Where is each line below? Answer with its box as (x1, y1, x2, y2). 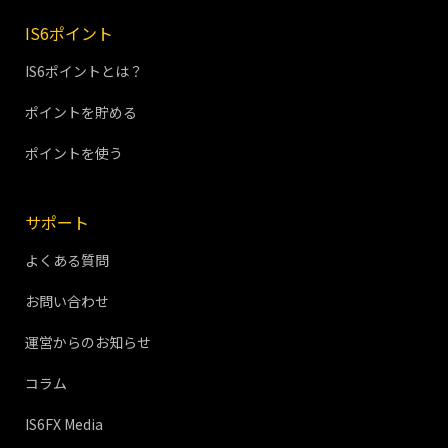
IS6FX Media (25, 414, 103, 435)
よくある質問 (25, 250, 109, 271)
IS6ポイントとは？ (25, 61, 143, 82)
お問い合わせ (25, 291, 109, 312)
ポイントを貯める (25, 102, 137, 123)
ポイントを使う (25, 143, 123, 164)
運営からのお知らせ (25, 332, 151, 353)
